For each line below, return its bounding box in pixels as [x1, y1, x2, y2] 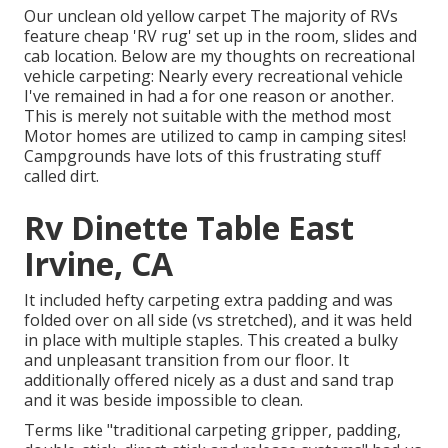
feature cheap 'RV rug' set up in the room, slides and [24, 25, 417, 48]
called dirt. [24, 165, 99, 188]
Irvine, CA [24, 242, 173, 286]
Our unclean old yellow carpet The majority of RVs [24, 5, 398, 28]
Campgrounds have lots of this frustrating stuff [24, 145, 381, 168]
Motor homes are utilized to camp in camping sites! [24, 125, 406, 148]
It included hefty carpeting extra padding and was [24, 289, 393, 312]
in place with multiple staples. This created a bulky [24, 329, 398, 352]
